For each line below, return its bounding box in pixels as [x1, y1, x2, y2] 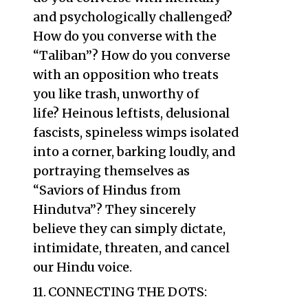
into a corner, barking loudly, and [32, 144, 235, 159]
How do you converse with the [32, 28, 217, 44]
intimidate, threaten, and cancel [32, 240, 230, 256]
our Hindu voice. [32, 259, 132, 275]
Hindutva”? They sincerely [32, 201, 196, 217]
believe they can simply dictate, [32, 221, 225, 236]
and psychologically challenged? [32, 9, 232, 25]
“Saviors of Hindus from [32, 182, 181, 198]
